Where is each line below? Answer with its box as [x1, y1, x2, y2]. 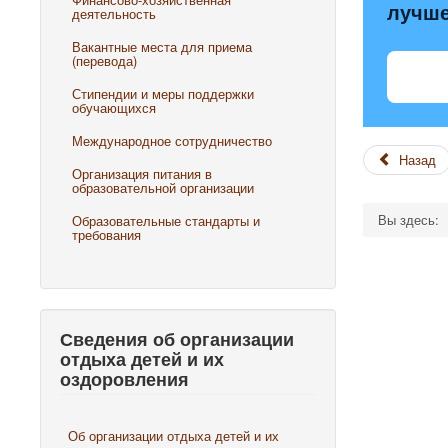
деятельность [72, 4, 156, 23]
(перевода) [72, 51, 137, 70]
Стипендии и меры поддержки [72, 84, 254, 103]
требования [72, 225, 141, 244]
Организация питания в [72, 164, 212, 183]
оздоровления [60, 367, 189, 391]
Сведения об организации [60, 327, 294, 351]
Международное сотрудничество [72, 131, 272, 150]
